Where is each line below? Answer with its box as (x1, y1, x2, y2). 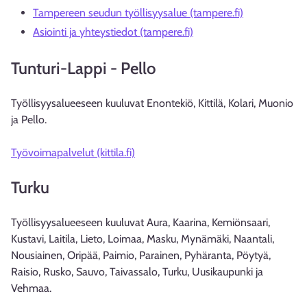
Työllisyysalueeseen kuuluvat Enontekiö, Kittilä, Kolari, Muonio (11, 97, 293, 110)
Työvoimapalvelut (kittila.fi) (11, 146, 135, 159)
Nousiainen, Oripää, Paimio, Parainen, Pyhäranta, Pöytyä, (11, 249, 271, 262)
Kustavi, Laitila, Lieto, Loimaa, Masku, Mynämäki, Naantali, (11, 232, 274, 245)
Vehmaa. (11, 282, 51, 295)
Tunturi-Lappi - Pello (11, 58, 156, 78)
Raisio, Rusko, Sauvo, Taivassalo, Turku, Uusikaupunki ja (11, 265, 263, 278)
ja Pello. (11, 113, 47, 126)
